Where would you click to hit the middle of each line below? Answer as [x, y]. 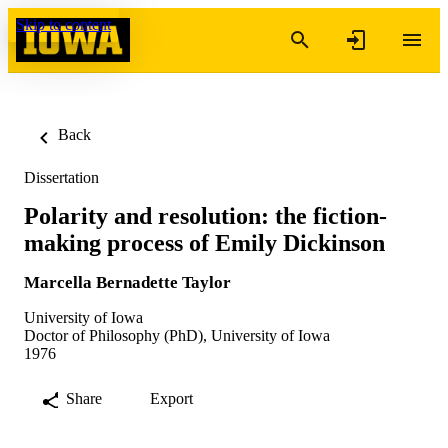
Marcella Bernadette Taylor [127, 282]
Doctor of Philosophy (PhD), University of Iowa [177, 335]
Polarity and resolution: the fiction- [205, 215]
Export [171, 398]
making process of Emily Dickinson [204, 242]
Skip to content [63, 24]
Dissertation [61, 177]
